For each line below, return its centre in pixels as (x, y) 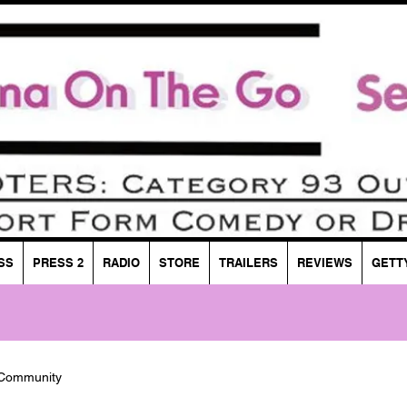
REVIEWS (324, 263)
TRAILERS (248, 263)
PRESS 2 (58, 263)
